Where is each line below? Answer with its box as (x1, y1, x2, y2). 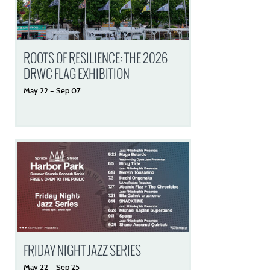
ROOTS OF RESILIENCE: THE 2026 (24, 49, 168, 67)
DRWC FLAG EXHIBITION (24, 65, 130, 83)
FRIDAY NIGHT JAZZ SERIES (24, 242, 142, 259)
